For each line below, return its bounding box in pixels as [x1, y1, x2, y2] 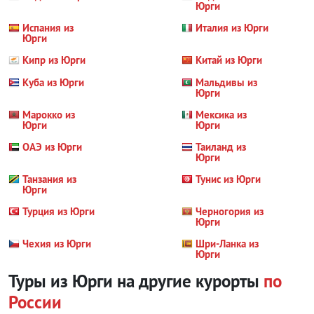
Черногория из [196, 205, 264, 218]
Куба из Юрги [22, 76, 84, 89]
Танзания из [22, 172, 76, 186]
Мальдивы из [196, 76, 258, 89]
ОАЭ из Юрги [22, 140, 82, 153]
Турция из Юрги [22, 205, 95, 218]
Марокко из [22, 108, 75, 121]
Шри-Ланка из [196, 237, 259, 250]
